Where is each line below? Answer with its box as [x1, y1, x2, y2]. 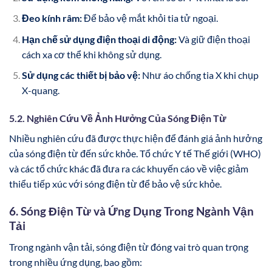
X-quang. [21, 84, 59, 97]
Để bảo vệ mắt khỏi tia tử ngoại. [81, 12, 218, 24]
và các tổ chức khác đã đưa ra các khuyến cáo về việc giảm [9, 163, 248, 175]
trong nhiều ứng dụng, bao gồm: [9, 256, 142, 268]
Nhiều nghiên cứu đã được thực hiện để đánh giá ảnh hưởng [9, 132, 262, 144]
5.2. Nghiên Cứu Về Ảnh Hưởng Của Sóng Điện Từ [9, 112, 226, 124]
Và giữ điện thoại [176, 33, 250, 45]
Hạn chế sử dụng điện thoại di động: [21, 33, 177, 45]
